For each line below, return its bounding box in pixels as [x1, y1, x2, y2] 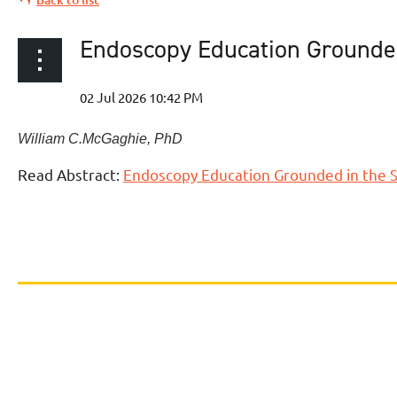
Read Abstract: [18, 165, 123, 184]
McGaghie [82, 131, 147, 147]
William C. [18, 131, 82, 147]
